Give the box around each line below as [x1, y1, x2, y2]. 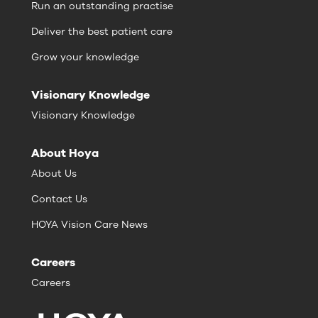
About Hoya [31, 146, 99, 162]
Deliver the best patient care [31, 25, 172, 39]
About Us [31, 167, 77, 181]
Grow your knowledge [31, 50, 139, 65]
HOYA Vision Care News [31, 218, 148, 232]
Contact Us [31, 192, 87, 207]
